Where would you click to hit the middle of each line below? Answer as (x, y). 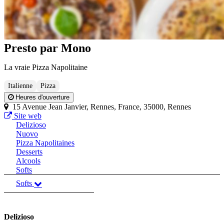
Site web (27, 116)
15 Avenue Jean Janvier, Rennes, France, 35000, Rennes (100, 107)
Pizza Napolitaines (45, 143)
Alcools (28, 161)
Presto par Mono (47, 48)
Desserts (29, 152)
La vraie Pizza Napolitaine (46, 67)
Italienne (20, 86)
